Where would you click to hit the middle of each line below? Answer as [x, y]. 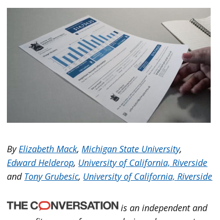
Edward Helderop [41, 162]
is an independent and [163, 208]
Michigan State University [131, 149]
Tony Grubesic [52, 176]
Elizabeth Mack [48, 149]
